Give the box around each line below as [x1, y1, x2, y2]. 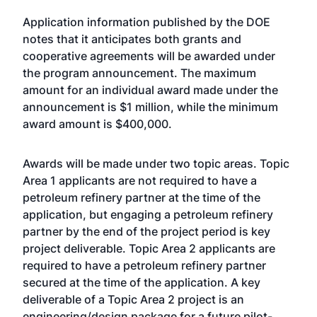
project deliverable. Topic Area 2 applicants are [23, 241, 275, 255]
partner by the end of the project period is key [23, 224, 270, 238]
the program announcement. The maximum [23, 66, 256, 80]
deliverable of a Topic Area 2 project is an [23, 292, 244, 306]
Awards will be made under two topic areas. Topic [23, 156, 289, 171]
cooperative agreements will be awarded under [23, 49, 275, 63]
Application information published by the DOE [23, 15, 270, 29]
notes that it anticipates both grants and [23, 32, 241, 46]
